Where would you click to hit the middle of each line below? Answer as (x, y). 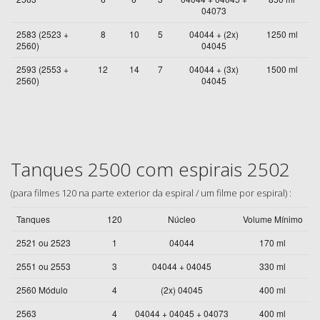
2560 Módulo (42, 289)
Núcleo (182, 219)
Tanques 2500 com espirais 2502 (150, 169)
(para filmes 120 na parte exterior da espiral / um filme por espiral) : (151, 193)
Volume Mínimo (272, 219)
